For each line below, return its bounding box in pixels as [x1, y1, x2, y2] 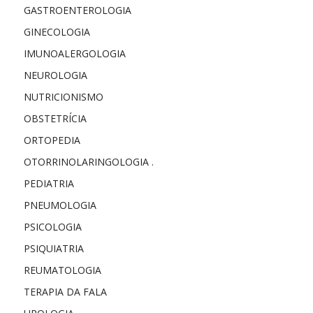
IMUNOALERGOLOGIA [23, 46, 126, 60]
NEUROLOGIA [23, 68, 87, 82]
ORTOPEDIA [23, 133, 80, 147]
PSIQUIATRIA [23, 241, 84, 255]
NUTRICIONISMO [23, 89, 103, 103]
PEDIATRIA [23, 176, 74, 190]
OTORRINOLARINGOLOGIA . [23, 154, 154, 168]
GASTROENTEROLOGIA [23, 3, 131, 17]
